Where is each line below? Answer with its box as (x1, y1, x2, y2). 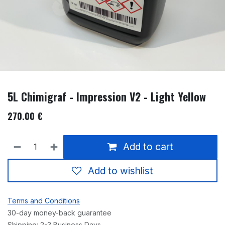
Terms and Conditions (8, 196, 80, 205)
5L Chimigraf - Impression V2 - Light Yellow (8, 88, 206, 104)
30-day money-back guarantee (8, 208, 111, 217)
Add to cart (121, 141, 174, 153)
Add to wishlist (88, 164, 153, 177)
